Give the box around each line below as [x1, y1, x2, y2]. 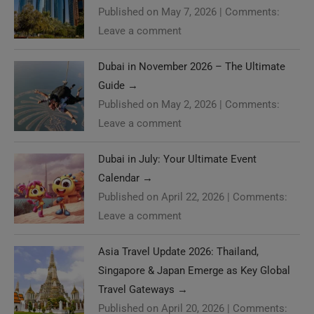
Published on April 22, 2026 [98, 190, 224, 203]
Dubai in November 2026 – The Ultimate [98, 60, 285, 73]
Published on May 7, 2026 [98, 5, 217, 18]
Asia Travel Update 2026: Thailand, [98, 245, 259, 258]
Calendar [98, 171, 142, 184]
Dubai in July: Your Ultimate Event [98, 152, 257, 165]
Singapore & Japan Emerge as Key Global [98, 264, 290, 277]
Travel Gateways [98, 282, 177, 296]
